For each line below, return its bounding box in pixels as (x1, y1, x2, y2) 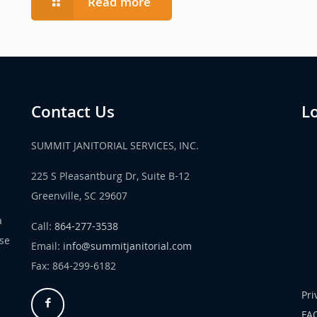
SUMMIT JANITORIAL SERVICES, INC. (31, 139, 200, 156)
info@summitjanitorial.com (63, 239, 192, 257)
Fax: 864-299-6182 (31, 259, 117, 277)
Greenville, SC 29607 (31, 189, 128, 207)
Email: (31, 239, 64, 257)
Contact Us (31, 100, 115, 129)
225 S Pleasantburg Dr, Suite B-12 (31, 169, 190, 187)
